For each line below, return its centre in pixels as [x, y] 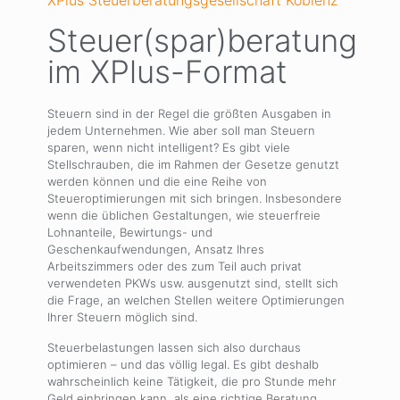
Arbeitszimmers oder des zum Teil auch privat [175, 266]
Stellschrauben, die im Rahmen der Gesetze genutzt [193, 164]
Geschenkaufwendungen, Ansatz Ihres [156, 249]
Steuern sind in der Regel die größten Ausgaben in [189, 113]
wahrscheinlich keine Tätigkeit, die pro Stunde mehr [192, 381]
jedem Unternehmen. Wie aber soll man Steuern [181, 130]
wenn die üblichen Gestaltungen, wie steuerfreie [184, 215]
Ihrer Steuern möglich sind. [122, 317]
